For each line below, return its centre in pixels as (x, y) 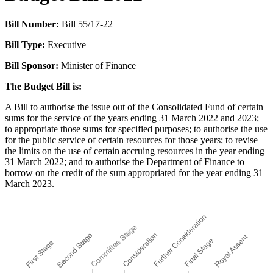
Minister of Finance (97, 65)
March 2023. (30, 183)
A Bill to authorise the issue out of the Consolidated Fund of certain (134, 107)
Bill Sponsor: (32, 65)
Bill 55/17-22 (86, 24)
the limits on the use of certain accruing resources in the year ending (135, 151)
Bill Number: (32, 24)
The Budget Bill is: (43, 86)
